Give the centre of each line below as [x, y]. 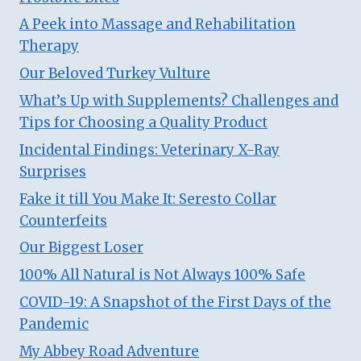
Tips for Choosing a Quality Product [143, 122]
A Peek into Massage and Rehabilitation [158, 25]
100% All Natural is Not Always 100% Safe [162, 275]
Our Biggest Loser [81, 248]
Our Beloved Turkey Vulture [115, 74]
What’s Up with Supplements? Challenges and [179, 100]
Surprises [53, 171]
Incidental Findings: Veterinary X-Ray [149, 149]
